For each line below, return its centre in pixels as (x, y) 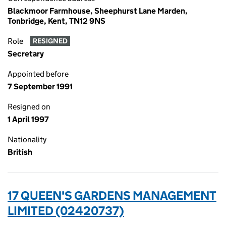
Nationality (27, 139)
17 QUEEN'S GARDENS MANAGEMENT (112, 195)
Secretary (26, 54)
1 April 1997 (28, 119)
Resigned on (29, 107)
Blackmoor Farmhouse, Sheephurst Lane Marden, (98, 11)
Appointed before (38, 74)
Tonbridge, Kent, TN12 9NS (56, 21)
